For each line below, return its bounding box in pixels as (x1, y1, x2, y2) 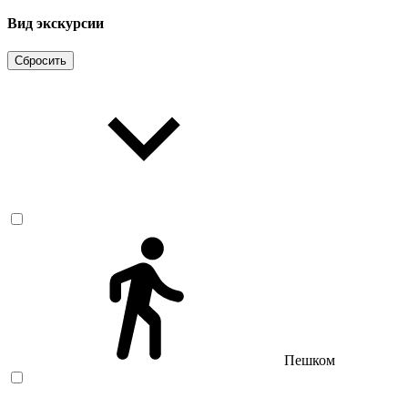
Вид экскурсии (7, 15, 104, 31)
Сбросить (15, 54, 66, 68)
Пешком (284, 352, 335, 369)
